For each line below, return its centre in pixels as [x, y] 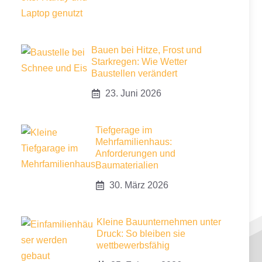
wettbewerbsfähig [133, 245]
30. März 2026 [139, 185]
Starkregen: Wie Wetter [139, 62]
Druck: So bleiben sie [141, 234]
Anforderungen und [135, 154]
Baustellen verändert [134, 73]
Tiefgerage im [124, 130]
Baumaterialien [127, 165]
